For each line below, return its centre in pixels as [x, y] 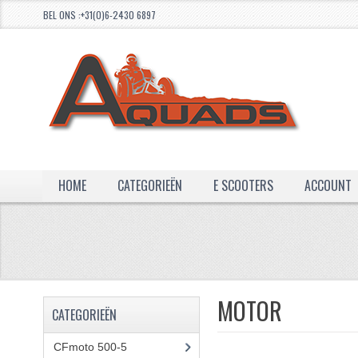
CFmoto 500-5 [90, 347]
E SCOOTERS [243, 185]
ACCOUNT [328, 185]
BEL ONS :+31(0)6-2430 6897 [103, 15]
